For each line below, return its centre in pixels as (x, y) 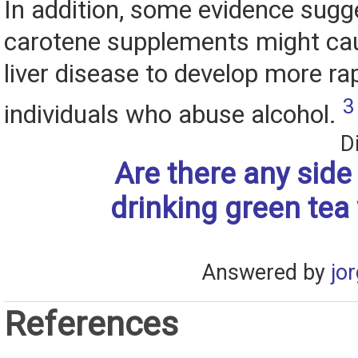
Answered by (266, 272)
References (91, 323)
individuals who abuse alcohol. (173, 114)
